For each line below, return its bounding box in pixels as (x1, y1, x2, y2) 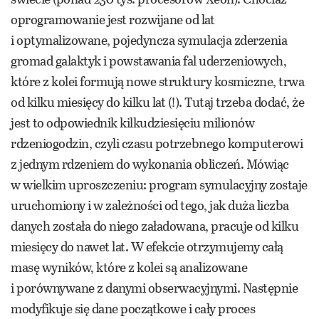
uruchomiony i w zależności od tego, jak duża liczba (11, 195, 289, 214)
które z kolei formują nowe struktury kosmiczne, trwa (11, 71, 304, 90)
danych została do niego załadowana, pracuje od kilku (11, 216, 298, 235)
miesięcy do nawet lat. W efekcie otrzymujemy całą (11, 236, 283, 256)
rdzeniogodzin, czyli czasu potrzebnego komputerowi (11, 133, 303, 152)
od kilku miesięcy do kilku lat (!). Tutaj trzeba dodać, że (11, 92, 304, 111)
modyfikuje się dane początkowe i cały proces (11, 298, 255, 318)
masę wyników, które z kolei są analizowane (11, 257, 247, 276)
